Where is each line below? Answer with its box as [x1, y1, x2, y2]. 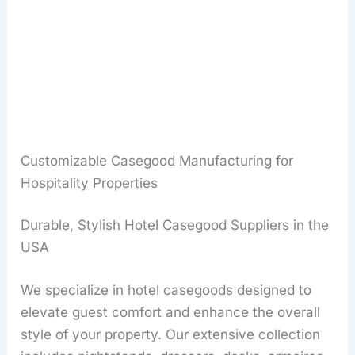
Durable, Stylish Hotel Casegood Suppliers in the [21, 217, 330, 233]
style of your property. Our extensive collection [21, 326, 321, 342]
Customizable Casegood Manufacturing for [21, 152, 294, 169]
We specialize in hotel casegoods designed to [21, 281, 312, 298]
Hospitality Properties [21, 174, 158, 191]
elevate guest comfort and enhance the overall [21, 303, 321, 320]
